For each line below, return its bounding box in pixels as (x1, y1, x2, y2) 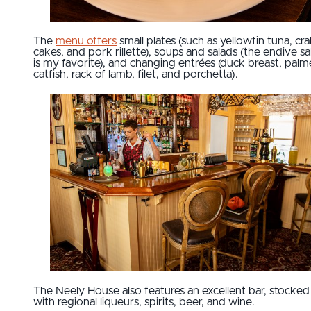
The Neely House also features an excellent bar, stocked (33, 285, 310, 297)
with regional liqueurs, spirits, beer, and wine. (33, 296, 255, 308)
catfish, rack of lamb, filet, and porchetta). (33, 69, 238, 81)
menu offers (56, 35, 117, 47)
